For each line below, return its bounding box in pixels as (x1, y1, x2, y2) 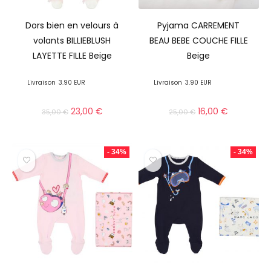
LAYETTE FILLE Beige (32, 49, 112, 62)
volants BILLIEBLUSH (33, 34, 111, 47)
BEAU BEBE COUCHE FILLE (149, 34, 248, 47)
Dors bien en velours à (25, 19, 119, 31)
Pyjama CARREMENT (157, 19, 240, 31)
